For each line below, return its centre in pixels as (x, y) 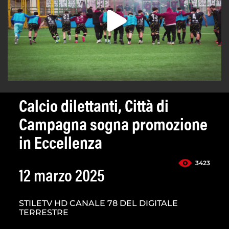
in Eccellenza (61, 145)
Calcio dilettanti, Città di (94, 108)
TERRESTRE (44, 213)
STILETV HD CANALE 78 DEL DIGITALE (98, 203)
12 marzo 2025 (62, 178)
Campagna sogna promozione (113, 127)
